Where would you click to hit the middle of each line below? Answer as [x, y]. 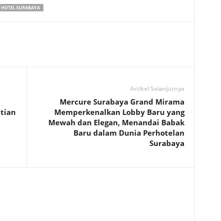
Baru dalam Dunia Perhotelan [129, 133]
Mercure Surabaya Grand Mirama [122, 102]
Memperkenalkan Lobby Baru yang [119, 112]
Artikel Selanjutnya [157, 89]
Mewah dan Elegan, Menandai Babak [116, 122]
